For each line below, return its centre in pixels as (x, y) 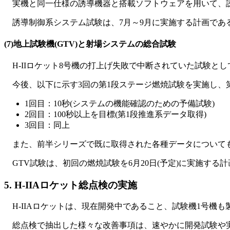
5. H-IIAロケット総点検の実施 (71, 185)
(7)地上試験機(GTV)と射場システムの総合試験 (90, 44)
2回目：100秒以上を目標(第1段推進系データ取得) (116, 114)
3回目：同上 (47, 125)
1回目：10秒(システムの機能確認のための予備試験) (120, 104)
